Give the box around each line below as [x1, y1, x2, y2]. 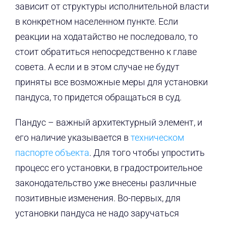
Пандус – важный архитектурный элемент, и [15, 117, 202, 128]
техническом [130, 132, 184, 143]
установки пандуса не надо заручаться [15, 208, 179, 219]
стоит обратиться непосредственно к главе [15, 46, 197, 58]
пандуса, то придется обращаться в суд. [15, 92, 182, 103]
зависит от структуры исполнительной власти [15, 1, 209, 12]
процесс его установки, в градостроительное [15, 162, 202, 174]
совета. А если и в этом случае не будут [15, 62, 180, 73]
